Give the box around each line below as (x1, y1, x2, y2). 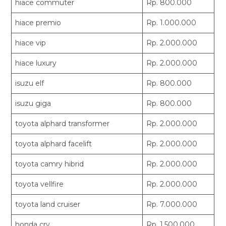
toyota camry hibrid (15, 159, 84, 168)
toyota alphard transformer (15, 119, 110, 128)
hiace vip (15, 38, 46, 47)
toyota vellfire (15, 179, 64, 189)
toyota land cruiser (15, 199, 81, 209)
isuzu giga (15, 98, 51, 108)
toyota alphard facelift (15, 139, 92, 148)
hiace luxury (15, 58, 57, 68)
